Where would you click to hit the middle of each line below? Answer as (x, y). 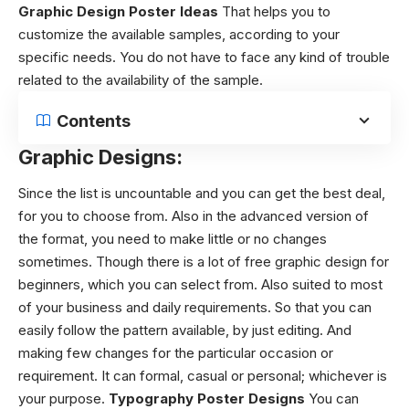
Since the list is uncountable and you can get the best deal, (202, 193)
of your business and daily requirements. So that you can (195, 307)
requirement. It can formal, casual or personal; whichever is (203, 376)
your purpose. (62, 399)
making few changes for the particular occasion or (176, 353)
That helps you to (274, 11)
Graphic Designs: (100, 157)
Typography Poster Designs (205, 399)
